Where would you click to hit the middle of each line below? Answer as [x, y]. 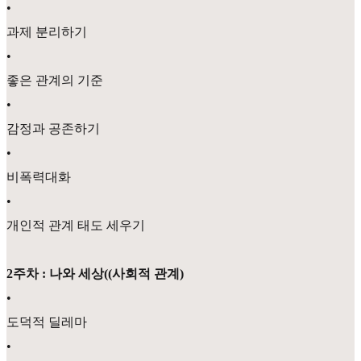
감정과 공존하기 [53, 129]
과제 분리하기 [47, 32]
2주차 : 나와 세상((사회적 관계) [95, 274]
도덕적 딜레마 [47, 322]
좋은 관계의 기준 [55, 81]
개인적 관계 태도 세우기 [76, 226]
